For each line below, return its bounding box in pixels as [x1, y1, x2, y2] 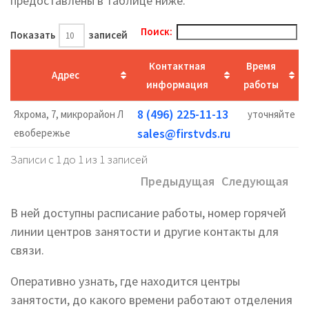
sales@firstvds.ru [137, 126, 230, 141]
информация [146, 78, 208, 91]
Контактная [148, 59, 206, 72]
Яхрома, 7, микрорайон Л [14, 108, 123, 121]
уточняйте [248, 108, 295, 121]
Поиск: [140, 25, 172, 38]
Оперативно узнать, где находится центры [10, 273, 240, 289]
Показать [10, 28, 57, 41]
